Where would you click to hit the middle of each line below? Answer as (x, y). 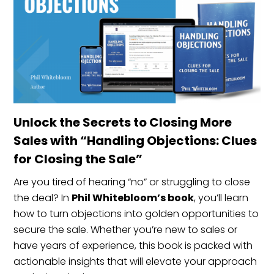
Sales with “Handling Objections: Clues (135, 141)
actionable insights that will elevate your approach (135, 262)
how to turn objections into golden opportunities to (136, 214)
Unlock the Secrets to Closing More (123, 123)
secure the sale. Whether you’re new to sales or (126, 230)
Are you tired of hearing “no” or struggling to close (132, 182)
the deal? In (43, 198)
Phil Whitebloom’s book (133, 198)
